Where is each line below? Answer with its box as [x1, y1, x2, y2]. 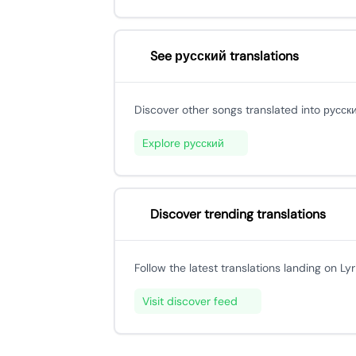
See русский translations [150, 48, 299, 64]
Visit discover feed [142, 294, 238, 308]
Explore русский [142, 136, 224, 150]
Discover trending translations [150, 206, 326, 222]
